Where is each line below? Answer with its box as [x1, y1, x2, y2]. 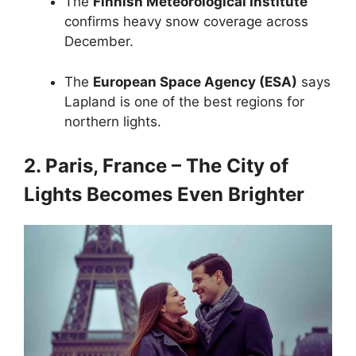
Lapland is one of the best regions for [64, 93, 304, 110]
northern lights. [64, 113, 161, 130]
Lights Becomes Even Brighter [24, 183, 304, 207]
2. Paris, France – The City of [24, 154, 288, 178]
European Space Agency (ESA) [93, 73, 297, 90]
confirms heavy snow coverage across [64, 14, 308, 30]
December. [64, 33, 133, 50]
